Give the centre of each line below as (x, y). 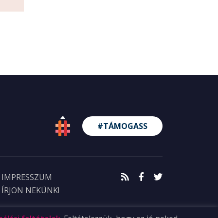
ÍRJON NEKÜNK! (31, 190)
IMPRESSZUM (27, 177)
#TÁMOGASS (122, 126)
